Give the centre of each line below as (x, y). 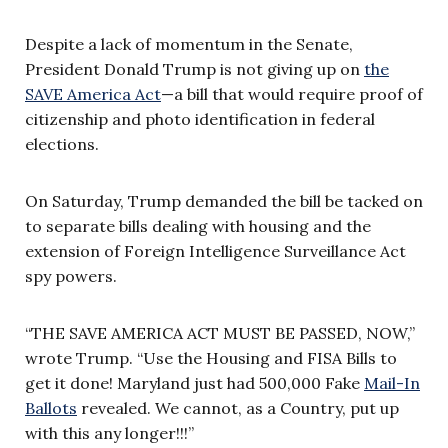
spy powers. (71, 275)
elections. (62, 143)
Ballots (51, 407)
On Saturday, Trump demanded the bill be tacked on (224, 200)
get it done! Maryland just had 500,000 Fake (194, 382)
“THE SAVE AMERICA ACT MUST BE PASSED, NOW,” (220, 332)
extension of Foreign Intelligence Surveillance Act (215, 250)
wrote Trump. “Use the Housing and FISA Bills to (211, 357)
